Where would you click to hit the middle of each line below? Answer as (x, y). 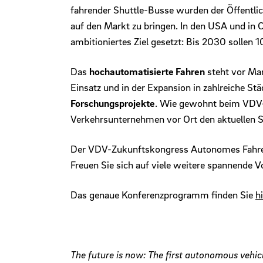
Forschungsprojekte (113, 103)
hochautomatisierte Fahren (147, 72)
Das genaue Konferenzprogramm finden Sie (163, 195)
